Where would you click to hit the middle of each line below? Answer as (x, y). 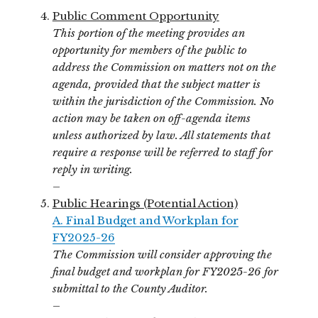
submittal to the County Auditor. (130, 288)
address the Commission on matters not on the (164, 67)
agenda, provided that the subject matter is (156, 84)
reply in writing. (92, 169)
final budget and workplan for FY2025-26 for (165, 271)
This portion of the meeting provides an (148, 33)
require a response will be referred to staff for (162, 152)
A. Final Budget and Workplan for (145, 220)
